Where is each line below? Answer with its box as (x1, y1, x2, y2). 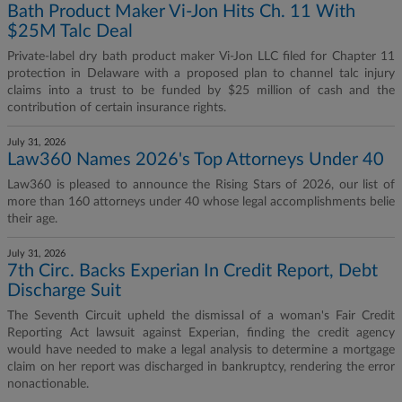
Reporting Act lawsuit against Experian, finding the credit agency (7, 327, 395, 339)
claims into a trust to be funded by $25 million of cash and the (7, 84, 395, 97)
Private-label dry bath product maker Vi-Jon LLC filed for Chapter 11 (7, 50, 395, 63)
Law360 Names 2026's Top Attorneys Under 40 (7, 151, 384, 169)
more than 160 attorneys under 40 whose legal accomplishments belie (7, 196, 395, 208)
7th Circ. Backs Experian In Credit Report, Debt (7, 262, 378, 280)
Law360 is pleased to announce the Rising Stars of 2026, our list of (7, 179, 395, 191)
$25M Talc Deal (7, 22, 133, 40)
